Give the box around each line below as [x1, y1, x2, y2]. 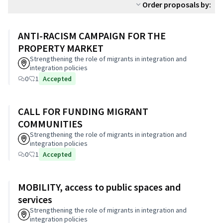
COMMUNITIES [18, 117, 83, 130]
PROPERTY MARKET [18, 42, 104, 54]
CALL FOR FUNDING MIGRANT [18, 105, 148, 117]
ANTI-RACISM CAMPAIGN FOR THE [18, 29, 166, 42]
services [18, 193, 52, 206]
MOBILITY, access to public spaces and [18, 181, 181, 193]
